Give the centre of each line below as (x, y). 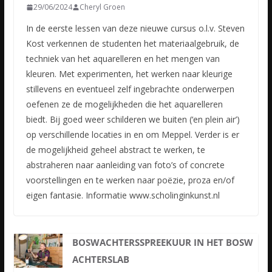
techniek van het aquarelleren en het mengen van (123, 59)
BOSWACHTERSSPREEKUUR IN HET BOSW (163, 243)
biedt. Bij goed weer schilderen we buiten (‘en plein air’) (133, 120)
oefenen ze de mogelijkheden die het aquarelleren (124, 104)
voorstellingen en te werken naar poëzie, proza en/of (130, 180)
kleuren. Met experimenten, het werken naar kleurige (129, 74)
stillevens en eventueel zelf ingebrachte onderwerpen (130, 89)
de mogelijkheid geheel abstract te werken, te (115, 150)
